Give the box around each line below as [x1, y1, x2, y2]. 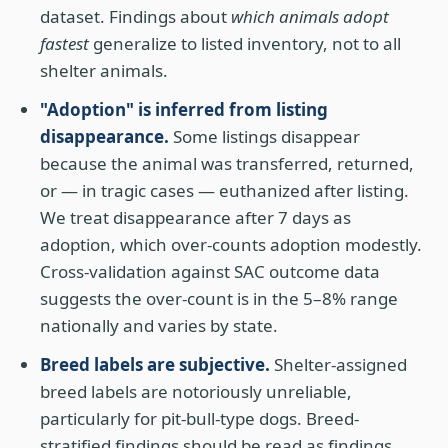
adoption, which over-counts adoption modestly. [40, 233, 422, 256]
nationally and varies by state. [40, 314, 278, 337]
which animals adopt [231, 5, 389, 28]
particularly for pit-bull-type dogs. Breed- [40, 407, 359, 430]
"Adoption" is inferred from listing [40, 98, 328, 121]
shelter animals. [40, 59, 168, 82]
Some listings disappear [169, 125, 360, 148]
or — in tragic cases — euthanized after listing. [40, 179, 409, 202]
